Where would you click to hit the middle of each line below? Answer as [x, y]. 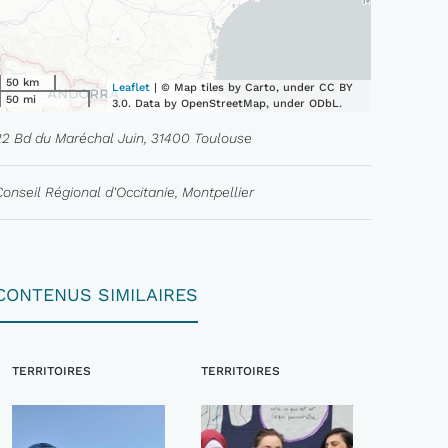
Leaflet [131, 87]
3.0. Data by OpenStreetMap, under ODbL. [227, 103]
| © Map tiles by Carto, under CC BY [252, 87]
